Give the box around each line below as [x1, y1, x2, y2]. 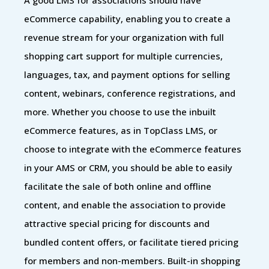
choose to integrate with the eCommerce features [24, 142, 241, 155]
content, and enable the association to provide [24, 198, 226, 211]
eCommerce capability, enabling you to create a [24, 12, 231, 25]
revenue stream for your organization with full [24, 31, 224, 43]
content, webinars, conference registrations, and [24, 86, 235, 99]
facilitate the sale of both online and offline [24, 180, 211, 192]
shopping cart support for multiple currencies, [24, 49, 223, 62]
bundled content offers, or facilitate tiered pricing [24, 235, 238, 248]
